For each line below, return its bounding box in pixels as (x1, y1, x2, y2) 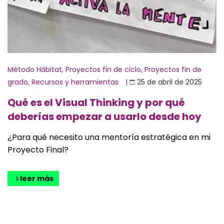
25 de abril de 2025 (137, 77, 202, 87)
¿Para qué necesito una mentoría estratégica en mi (7, 131, 210, 143)
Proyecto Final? (7, 143, 68, 155)
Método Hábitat (7, 64, 62, 74)
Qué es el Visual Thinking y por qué (7, 95, 185, 109)
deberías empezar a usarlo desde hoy (7, 109, 201, 123)
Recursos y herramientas (31, 76, 118, 87)
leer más (18, 173, 54, 183)
